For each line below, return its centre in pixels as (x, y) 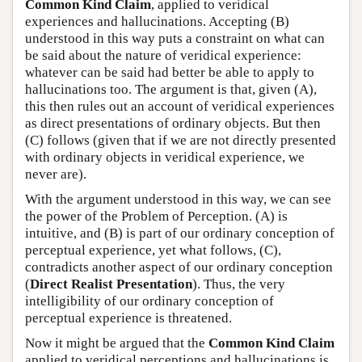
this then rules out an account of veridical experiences (180, 106)
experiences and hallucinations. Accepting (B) (157, 21)
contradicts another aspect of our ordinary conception (179, 267)
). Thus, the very (239, 284)
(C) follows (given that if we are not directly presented (181, 140)
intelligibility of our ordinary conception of (149, 301)
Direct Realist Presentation (111, 284)
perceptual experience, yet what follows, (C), (153, 250)
